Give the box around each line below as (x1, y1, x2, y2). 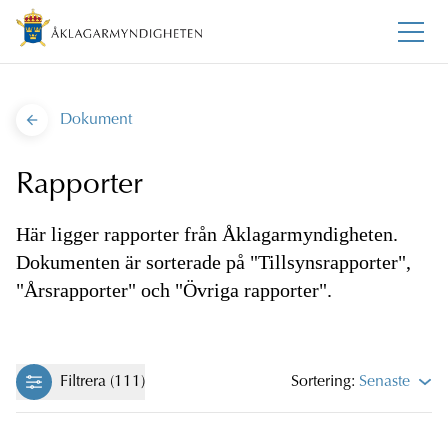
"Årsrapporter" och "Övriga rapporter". (16, 279, 332, 302)
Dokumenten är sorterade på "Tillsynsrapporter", (16, 251, 411, 274)
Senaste (358, 374, 410, 391)
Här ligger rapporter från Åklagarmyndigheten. (16, 223, 398, 246)
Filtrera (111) (60, 374, 145, 391)
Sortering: (290, 374, 359, 391)
